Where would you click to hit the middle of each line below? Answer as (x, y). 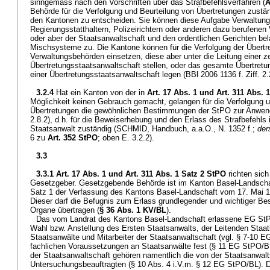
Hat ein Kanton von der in (102, 93)
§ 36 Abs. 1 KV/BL (133, 210)
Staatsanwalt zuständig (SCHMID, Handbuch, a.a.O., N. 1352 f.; (144, 129)
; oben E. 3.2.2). (126, 138)
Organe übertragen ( (65, 210)
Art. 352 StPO (73, 138)
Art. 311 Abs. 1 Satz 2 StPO (176, 174)
